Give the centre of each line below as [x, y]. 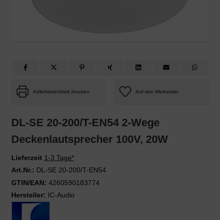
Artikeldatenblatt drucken [61, 91]
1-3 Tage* [59, 158]
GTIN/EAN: [29, 182]
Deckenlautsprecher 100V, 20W [90, 139]
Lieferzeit [27, 158]
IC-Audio [61, 195]
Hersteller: [28, 195]
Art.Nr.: [23, 170]
